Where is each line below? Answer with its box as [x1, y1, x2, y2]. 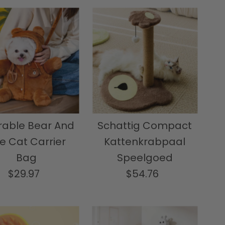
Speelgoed [117, 151, 173, 165]
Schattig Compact [97, 119, 192, 133]
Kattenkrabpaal [104, 135, 185, 149]
